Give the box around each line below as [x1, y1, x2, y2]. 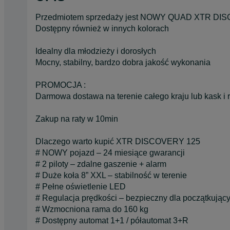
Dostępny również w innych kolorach [35, 24, 169, 33]
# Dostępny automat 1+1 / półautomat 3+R [35, 216, 188, 225]
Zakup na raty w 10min [35, 114, 118, 123]
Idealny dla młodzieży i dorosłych [35, 46, 156, 55]
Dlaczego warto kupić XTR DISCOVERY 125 [35, 137, 200, 146]
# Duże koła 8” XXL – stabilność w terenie [35, 170, 187, 180]
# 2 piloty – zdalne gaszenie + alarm [35, 159, 166, 168]
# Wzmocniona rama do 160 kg [35, 204, 148, 214]
